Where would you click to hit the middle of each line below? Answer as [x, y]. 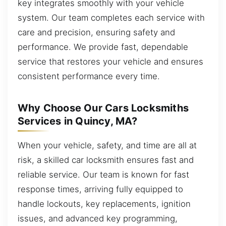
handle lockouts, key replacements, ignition [104, 204]
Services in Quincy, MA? [78, 121]
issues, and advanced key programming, [98, 218]
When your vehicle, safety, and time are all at [107, 145]
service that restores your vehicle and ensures [110, 61]
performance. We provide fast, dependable [103, 47]
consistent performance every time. [89, 76]
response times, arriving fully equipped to [100, 189]
